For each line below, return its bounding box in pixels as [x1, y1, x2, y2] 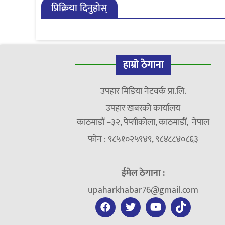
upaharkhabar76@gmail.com [88, 182, 199, 198]
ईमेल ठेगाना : [122, 165, 165, 181]
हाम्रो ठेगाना [123, 56, 164, 73]
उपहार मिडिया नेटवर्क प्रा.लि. [100, 83, 186, 99]
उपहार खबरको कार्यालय [106, 100, 181, 116]
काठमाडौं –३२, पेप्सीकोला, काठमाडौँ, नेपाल [77, 114, 210, 130]
